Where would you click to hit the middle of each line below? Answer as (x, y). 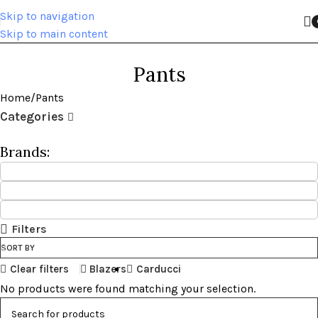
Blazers (108, 269)
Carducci (158, 269)
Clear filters (39, 269)
